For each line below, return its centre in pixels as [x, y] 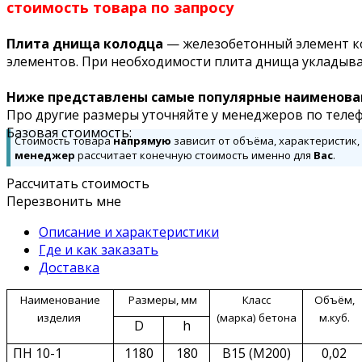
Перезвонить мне [64, 202]
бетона [277, 318]
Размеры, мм [162, 300]
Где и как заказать [99, 250]
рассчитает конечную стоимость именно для [194, 156]
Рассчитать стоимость [78, 184]
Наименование [60, 300]
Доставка [69, 268]
